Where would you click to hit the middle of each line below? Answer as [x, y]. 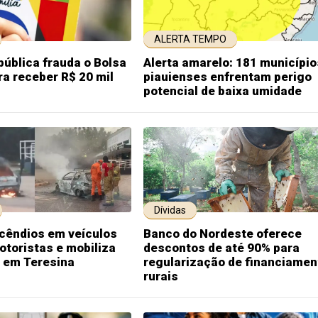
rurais [161, 276]
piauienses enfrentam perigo [227, 77]
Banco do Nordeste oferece [223, 234]
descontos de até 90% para [221, 248]
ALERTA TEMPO [190, 39]
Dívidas [170, 210]
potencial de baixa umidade [223, 91]
